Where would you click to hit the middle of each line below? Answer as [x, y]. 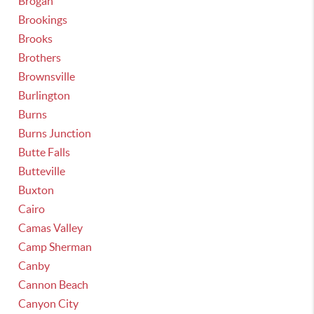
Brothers [40, 57]
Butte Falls [45, 152]
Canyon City [49, 303]
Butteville [42, 171]
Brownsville [47, 76]
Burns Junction [55, 133]
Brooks [36, 39]
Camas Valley [51, 228]
